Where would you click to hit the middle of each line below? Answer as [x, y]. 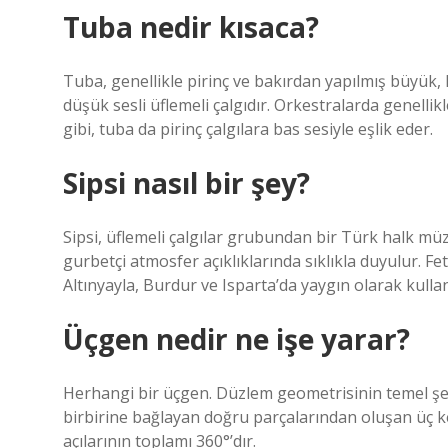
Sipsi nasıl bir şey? [186, 183]
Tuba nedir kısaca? [191, 27]
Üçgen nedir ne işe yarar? [236, 339]
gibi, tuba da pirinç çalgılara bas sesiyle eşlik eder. [248, 129]
